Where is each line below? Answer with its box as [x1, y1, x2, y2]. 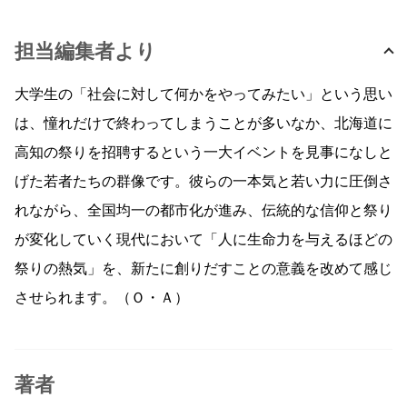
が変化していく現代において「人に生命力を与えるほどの [15, 232, 392, 247]
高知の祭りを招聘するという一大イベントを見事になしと [15, 144, 392, 160]
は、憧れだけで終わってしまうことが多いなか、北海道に [15, 115, 392, 131]
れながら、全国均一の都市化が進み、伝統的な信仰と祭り [15, 203, 392, 218]
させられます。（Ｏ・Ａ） [15, 290, 189, 305]
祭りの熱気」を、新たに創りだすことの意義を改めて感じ [15, 261, 392, 276]
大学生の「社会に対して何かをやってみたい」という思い [15, 86, 392, 102]
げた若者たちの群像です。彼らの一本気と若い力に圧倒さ [15, 174, 392, 189]
